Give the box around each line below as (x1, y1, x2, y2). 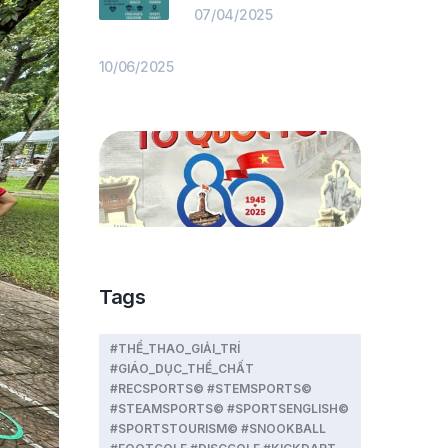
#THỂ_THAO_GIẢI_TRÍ (109, 341, 240, 356)
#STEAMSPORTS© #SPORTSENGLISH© (109, 401, 349, 416)
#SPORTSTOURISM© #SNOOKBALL (109, 421, 326, 436)
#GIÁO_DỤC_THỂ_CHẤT (109, 361, 254, 376)
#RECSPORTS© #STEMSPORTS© (109, 381, 312, 396)
